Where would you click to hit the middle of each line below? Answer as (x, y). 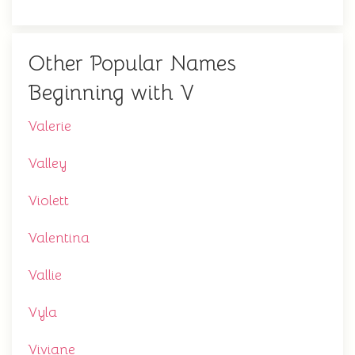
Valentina (59, 238)
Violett (48, 201)
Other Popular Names (132, 64)
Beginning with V (111, 93)
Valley (47, 164)
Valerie (50, 126)
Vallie (45, 275)
